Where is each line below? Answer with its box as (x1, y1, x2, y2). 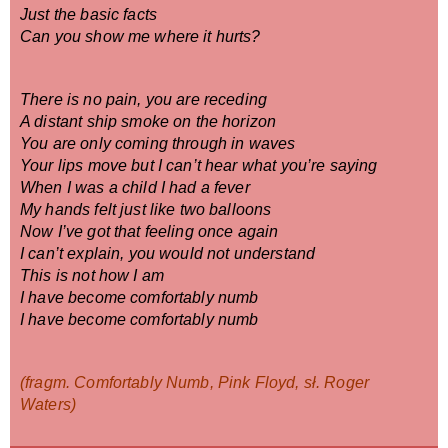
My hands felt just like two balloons (20, 200, 272, 218)
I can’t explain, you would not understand (20, 244, 316, 262)
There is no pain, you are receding (20, 90, 268, 108)
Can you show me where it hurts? (20, 28, 261, 46)
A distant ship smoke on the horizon (20, 112, 277, 130)
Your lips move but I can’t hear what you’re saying (20, 156, 378, 174)
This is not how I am (20, 266, 164, 284)
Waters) (20, 395, 77, 413)
